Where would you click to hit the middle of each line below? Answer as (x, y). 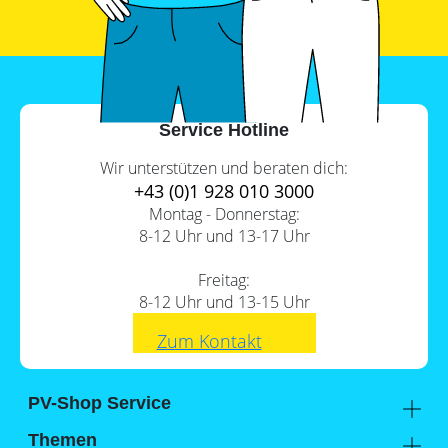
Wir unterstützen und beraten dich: (224, 168)
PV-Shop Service (99, 403)
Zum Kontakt (209, 341)
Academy (61, 429)
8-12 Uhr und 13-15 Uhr (224, 302)
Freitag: (224, 280)
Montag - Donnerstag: (224, 214)
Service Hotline (224, 130)
